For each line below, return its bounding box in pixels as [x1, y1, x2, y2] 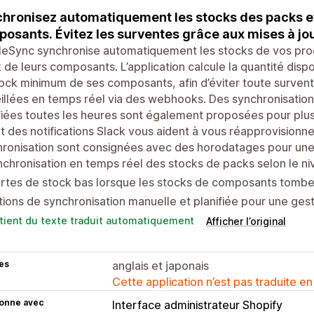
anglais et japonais [112, 258, 209, 273]
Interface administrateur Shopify [112, 297, 282, 312]
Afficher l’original [206, 214, 286, 227]
